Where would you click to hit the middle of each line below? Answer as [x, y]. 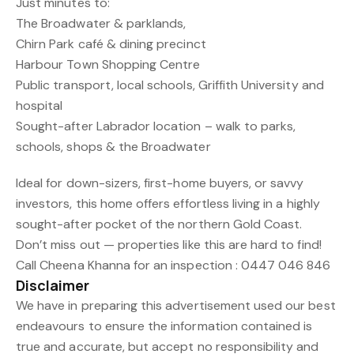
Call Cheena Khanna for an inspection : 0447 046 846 [173, 265]
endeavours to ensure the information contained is [164, 326]
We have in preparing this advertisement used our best [176, 306]
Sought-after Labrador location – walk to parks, [156, 126]
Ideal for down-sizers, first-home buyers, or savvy [160, 183]
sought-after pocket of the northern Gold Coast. [159, 224]
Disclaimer [53, 286]
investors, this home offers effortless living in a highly [168, 204]
